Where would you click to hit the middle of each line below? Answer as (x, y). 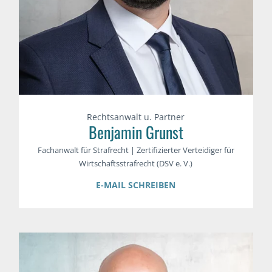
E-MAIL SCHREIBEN (136, 185)
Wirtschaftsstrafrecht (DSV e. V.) (136, 164)
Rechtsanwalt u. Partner (136, 117)
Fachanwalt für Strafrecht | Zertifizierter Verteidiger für (136, 150)
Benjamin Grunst (136, 132)
